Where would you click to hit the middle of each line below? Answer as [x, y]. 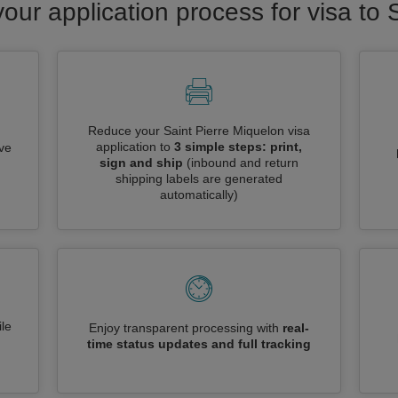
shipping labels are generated [199, 179]
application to [135, 147]
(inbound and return [243, 163]
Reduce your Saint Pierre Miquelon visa [199, 131]
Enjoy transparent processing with [186, 328]
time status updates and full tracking [199, 344]
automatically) [199, 195]
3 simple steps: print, [238, 147]
